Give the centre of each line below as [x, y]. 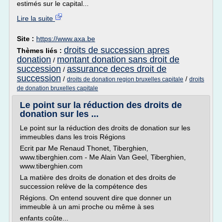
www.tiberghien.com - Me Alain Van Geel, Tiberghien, [103, 157]
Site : [27, 39]
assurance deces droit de [117, 69]
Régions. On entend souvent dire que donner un [96, 198]
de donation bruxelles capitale [57, 88]
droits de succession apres [117, 50]
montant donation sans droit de [118, 59]
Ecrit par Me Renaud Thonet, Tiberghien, [84, 148]
